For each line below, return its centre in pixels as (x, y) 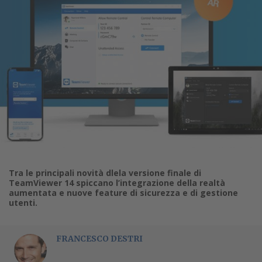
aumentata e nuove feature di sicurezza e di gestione (123, 192)
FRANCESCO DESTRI (99, 238)
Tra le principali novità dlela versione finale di (105, 173)
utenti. (23, 202)
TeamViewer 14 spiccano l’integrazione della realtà (117, 182)
